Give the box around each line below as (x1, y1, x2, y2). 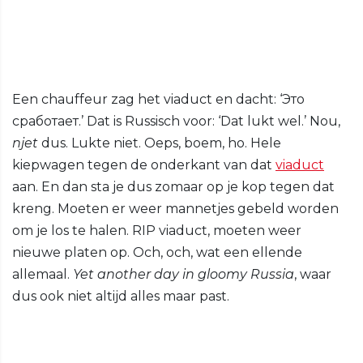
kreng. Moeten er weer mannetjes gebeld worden (12, 201, 339, 217)
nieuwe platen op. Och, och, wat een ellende (12, 245, 302, 261)
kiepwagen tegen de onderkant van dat (12, 157, 275, 173)
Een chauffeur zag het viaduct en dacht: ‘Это (12, 92, 305, 108)
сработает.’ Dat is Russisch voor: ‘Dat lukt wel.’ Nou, (12, 113, 340, 130)
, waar (294, 267, 331, 283)
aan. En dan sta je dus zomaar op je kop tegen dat (12, 179, 335, 195)
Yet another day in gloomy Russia (73, 267, 294, 283)
